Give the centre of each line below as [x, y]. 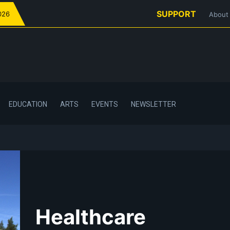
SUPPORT [176, 14]
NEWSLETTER [154, 104]
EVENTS [105, 104]
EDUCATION [28, 104]
